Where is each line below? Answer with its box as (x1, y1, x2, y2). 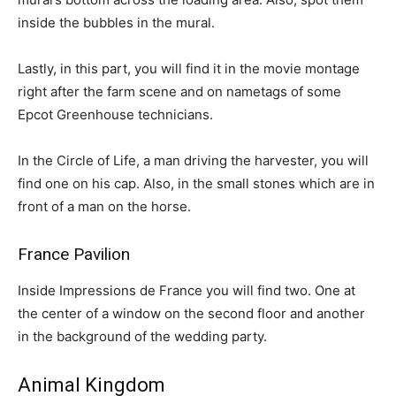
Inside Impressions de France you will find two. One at (18, 282, 355, 299)
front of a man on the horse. (18, 198, 191, 215)
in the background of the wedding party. (18, 328, 267, 345)
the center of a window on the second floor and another (18, 305, 365, 322)
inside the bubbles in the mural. (18, 14, 215, 31)
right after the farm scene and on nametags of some (18, 83, 341, 100)
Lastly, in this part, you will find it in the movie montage (18, 60, 360, 77)
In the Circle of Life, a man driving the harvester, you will (18, 152, 369, 169)
